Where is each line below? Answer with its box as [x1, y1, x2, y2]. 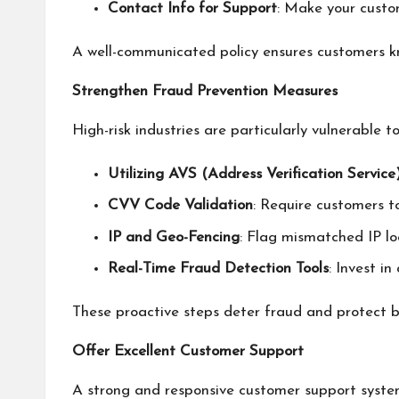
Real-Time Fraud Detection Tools [108, 261, 329, 277]
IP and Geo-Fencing [108, 229, 240, 245]
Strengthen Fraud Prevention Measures [72, 83, 338, 99]
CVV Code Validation [108, 198, 253, 214]
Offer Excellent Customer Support [72, 344, 304, 360]
